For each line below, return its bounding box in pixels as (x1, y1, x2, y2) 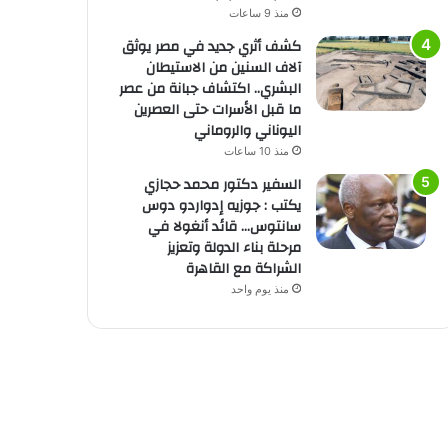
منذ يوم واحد (230, 281, 289, 296)
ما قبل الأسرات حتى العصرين (133, 96, 301, 123)
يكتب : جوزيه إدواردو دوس (141, 192, 301, 219)
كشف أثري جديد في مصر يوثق (121, 33, 301, 60)
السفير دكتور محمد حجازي (143, 171, 301, 198)
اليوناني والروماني (189, 117, 301, 144)
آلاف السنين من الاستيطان (145, 54, 301, 81)
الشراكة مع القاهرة (185, 255, 301, 282)
